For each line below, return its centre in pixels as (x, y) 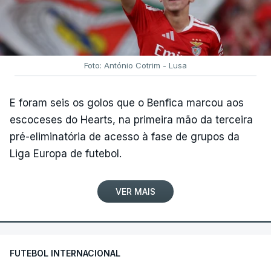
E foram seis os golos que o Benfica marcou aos (127, 103)
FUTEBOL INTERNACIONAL (65, 253)
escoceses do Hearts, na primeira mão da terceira (131, 119)
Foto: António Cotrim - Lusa (135, 65)
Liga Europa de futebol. (66, 153)
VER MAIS (135, 191)
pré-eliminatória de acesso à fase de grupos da (125, 136)
